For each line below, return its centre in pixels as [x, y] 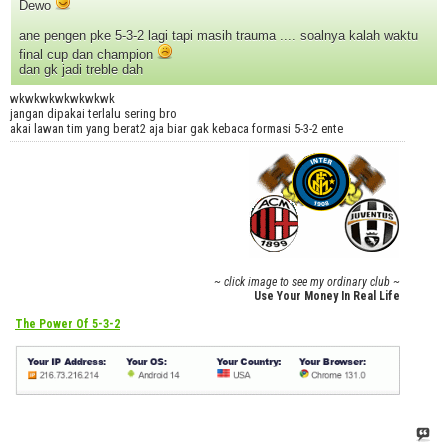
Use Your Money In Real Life [327, 296]
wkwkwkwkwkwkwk [62, 99]
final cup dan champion [88, 55]
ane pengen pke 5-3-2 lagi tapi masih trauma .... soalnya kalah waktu [218, 36]
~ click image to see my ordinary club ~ [307, 282]
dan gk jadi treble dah [81, 70]
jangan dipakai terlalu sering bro [93, 114]
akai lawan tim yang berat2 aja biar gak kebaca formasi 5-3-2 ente [176, 129]
